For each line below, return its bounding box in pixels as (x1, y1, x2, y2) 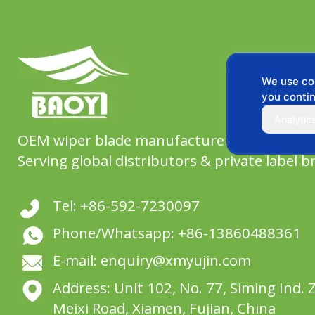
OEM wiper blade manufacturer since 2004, (18, 130, 309, 150)
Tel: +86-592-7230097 (53, 195, 200, 215)
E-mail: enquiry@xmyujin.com (53, 250, 251, 270)
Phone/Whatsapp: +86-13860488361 (53, 223, 301, 243)
